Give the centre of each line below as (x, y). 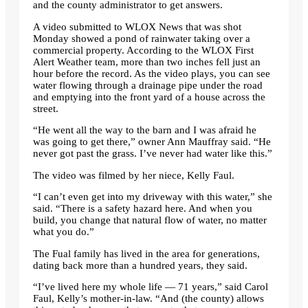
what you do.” (64, 232)
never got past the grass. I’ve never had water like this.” (153, 154)
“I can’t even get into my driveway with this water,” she (153, 197)
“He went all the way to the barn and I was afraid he (145, 130)
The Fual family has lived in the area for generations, (146, 253)
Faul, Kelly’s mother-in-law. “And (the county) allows (148, 299)
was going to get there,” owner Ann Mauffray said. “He (152, 142)
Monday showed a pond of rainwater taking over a (142, 38)
